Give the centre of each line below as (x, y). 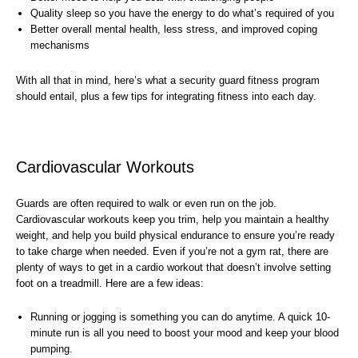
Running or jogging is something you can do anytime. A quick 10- (180, 316)
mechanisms (60, 46)
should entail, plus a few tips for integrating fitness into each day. (166, 97)
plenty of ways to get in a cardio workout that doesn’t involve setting (173, 267)
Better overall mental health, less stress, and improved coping (173, 30)
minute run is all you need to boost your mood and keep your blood (184, 332)
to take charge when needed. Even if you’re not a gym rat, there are (172, 251)
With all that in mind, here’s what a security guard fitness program (168, 81)
